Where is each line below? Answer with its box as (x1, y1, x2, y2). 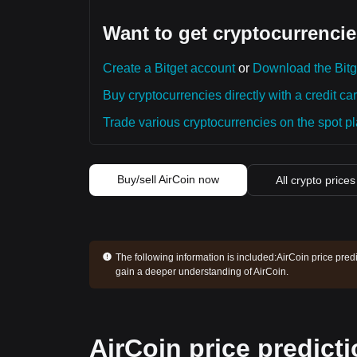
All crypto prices (276, 174, 355, 186)
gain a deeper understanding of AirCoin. (115, 266, 288, 277)
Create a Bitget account (103, 61, 235, 75)
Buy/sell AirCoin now (117, 173, 219, 186)
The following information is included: (115, 252, 277, 263)
